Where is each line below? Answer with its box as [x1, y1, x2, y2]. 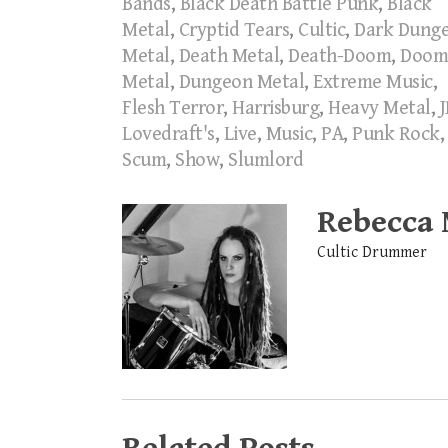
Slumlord [228, 149, 303, 173]
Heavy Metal [328, 97, 431, 121]
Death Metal [178, 45, 279, 69]
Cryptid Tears [178, 19, 289, 43]
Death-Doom [288, 45, 391, 69]
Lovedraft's [122, 123, 215, 147]
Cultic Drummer [317, 243, 427, 263]
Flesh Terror [122, 97, 223, 121]
